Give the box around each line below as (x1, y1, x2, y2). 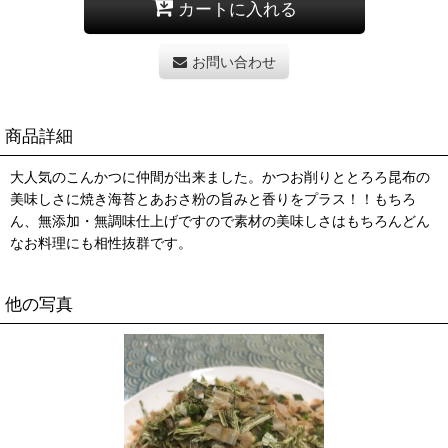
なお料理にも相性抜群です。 (10, 233, 192, 251)
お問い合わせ (191, 52, 276, 70)
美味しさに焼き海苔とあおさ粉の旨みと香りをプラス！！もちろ (10, 189, 416, 207)
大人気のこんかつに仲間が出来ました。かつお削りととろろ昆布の (10, 167, 430, 185)
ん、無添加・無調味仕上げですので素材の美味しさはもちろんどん (10, 211, 430, 229)
